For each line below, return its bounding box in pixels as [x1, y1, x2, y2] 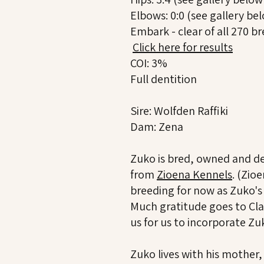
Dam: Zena [130, 119, 183, 134]
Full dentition [130, 71, 197, 87]
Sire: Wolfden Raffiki [130, 103, 228, 118]
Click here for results [133, 39, 233, 55]
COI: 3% [130, 55, 167, 71]
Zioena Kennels [157, 167, 232, 182]
